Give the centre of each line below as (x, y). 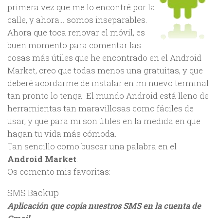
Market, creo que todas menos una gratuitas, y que (105, 71)
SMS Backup (33, 192)
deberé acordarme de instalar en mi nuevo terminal (108, 83)
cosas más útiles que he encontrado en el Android (104, 58)
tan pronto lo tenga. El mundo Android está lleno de (108, 96)
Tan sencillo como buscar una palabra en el (92, 146)
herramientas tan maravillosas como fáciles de (100, 109)
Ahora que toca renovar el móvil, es (76, 33)
